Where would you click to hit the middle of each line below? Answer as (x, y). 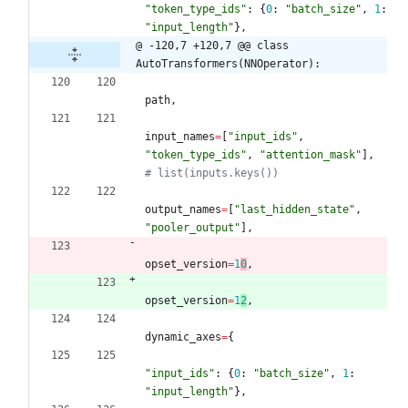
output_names (183, 209)
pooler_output (193, 227)
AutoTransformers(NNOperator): (228, 63)
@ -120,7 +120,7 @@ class (212, 45)
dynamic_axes (183, 337)
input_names (180, 136)
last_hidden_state (295, 209)
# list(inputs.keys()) (212, 173)
